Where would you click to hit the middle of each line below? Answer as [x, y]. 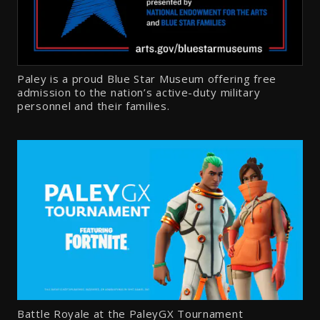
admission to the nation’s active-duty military [139, 92]
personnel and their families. [94, 106]
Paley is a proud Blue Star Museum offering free [147, 79]
